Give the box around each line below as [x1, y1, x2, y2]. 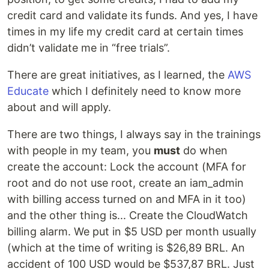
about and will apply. [7, 100, 111, 113]
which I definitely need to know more [49, 84, 241, 97]
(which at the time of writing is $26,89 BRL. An [7, 241, 245, 254]
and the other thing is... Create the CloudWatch [7, 208, 248, 222]
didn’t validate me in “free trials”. [7, 41, 170, 54]
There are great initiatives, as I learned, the [7, 68, 228, 81]
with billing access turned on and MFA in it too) [7, 192, 246, 205]
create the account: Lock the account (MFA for [7, 160, 246, 173]
